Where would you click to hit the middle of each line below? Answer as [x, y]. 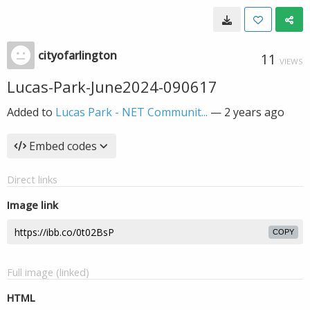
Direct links [32, 179]
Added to [31, 112]
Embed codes [63, 146]
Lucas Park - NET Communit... [131, 112]
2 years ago [254, 112]
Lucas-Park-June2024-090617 [112, 86]
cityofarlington [77, 55]
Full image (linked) [48, 272]
